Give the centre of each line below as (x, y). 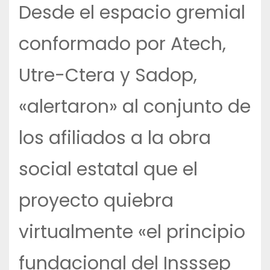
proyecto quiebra (96, 201)
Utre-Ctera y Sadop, (108, 76)
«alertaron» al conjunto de (135, 107)
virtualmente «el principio (132, 232)
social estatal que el (108, 170)
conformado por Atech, (122, 44)
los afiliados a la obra (115, 138)
